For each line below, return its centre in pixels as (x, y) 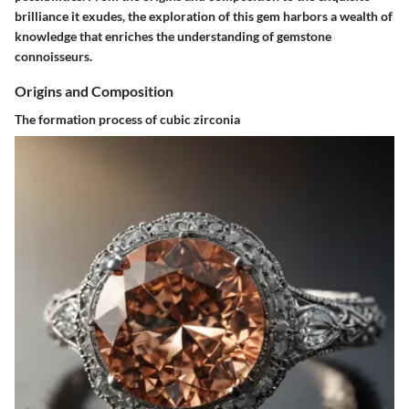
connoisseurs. (53, 56)
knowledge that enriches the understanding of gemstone (173, 36)
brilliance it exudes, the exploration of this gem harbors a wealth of (204, 16)
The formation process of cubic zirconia (127, 120)
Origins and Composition (94, 91)
